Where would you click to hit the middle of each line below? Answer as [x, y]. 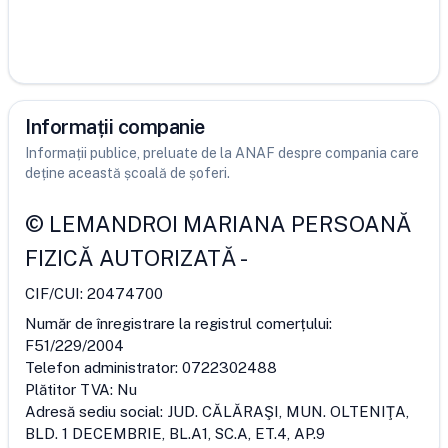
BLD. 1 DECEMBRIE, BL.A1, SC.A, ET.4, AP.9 [175, 433]
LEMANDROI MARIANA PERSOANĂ [230, 224]
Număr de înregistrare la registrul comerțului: [178, 323]
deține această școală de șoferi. [127, 173]
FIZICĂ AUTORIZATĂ [131, 258]
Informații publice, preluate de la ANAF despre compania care [222, 153]
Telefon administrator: [103, 367]
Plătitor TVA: [71, 389]
